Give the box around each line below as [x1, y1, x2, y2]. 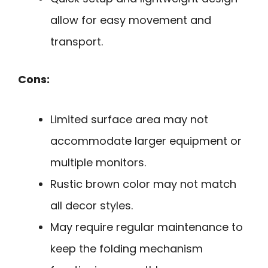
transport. [50, 34, 103, 50]
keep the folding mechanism [50, 240, 203, 256]
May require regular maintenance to [50, 219, 243, 234]
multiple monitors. [50, 154, 146, 170]
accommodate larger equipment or [50, 133, 242, 148]
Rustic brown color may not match [50, 176, 236, 191]
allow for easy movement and [50, 13, 211, 28]
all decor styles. [50, 197, 133, 213]
